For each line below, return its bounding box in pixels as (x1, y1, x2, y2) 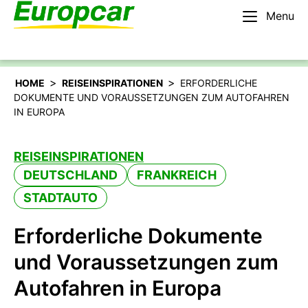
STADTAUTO (23, 190, 98, 205)
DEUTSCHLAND (23, 168, 118, 182)
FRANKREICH (137, 168, 217, 182)
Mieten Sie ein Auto (168, 25, 274, 39)
